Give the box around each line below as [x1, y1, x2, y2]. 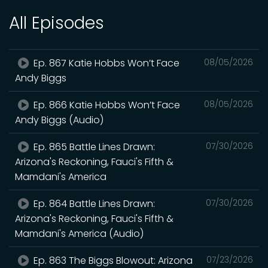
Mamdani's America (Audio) [15, 227, 144, 240]
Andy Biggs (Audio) [15, 113, 103, 127]
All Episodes [9, 11, 104, 35]
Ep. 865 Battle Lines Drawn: [31, 140, 156, 154]
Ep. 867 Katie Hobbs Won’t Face [31, 56, 180, 70]
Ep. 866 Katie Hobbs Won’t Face [31, 98, 181, 112]
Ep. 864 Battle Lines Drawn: [31, 197, 156, 211]
